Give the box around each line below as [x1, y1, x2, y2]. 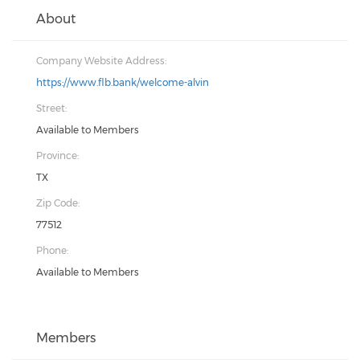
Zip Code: [36, 197, 80, 209]
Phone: [36, 244, 68, 256]
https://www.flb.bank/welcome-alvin [36, 76, 209, 88]
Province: [36, 149, 79, 162]
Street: [36, 102, 67, 114]
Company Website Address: [36, 55, 166, 67]
